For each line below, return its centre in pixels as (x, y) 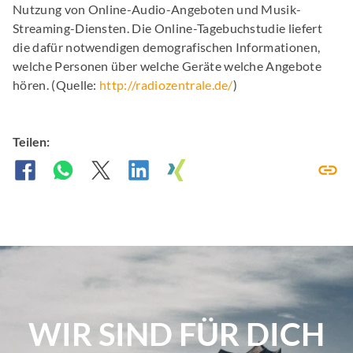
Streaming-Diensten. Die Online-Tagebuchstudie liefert (167, 28)
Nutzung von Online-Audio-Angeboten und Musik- (157, 9)
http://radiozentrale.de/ (166, 85)
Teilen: (31, 141)
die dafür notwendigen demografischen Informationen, (167, 47)
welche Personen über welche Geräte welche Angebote (167, 66)
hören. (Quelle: (56, 85)
